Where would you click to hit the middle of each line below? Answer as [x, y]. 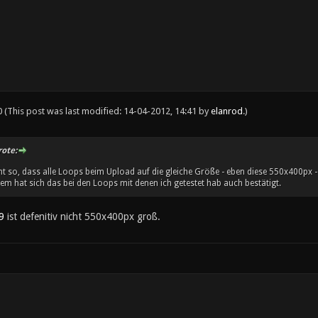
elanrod [226, 111]
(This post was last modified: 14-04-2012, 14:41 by [107, 111]
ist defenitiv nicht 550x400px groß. [82, 216]
